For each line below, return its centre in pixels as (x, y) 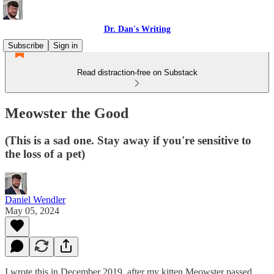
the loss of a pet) (45, 154)
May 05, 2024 (32, 210)
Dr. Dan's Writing (137, 29)
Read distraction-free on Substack (137, 72)
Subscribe (26, 46)
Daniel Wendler (35, 199)
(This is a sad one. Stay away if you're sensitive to (128, 140)
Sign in (65, 46)
